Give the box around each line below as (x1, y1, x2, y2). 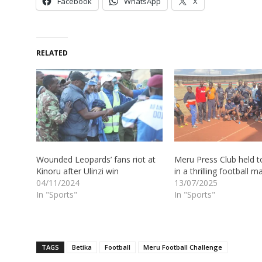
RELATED (36, 48, 68, 58)
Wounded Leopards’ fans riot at (36, 153, 156, 165)
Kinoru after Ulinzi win (36, 165, 119, 177)
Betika (72, 242, 92, 251)
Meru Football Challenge (143, 242, 222, 251)
